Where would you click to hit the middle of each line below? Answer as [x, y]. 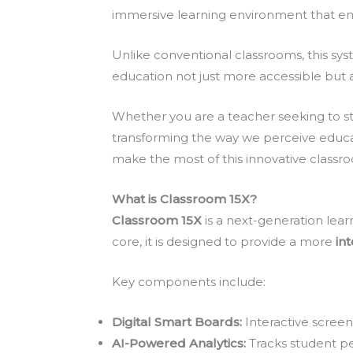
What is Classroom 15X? [184, 199]
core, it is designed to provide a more [224, 242]
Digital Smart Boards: [177, 322]
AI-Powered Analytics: [179, 343]
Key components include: [189, 282]
